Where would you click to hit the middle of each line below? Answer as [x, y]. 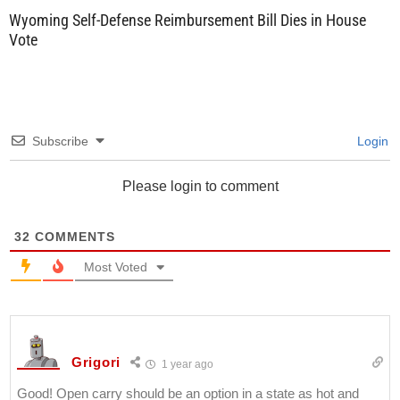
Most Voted [116, 267]
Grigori [96, 362]
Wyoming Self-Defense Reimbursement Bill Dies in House [187, 20]
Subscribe [60, 141]
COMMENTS [73, 236]
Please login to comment [200, 186]
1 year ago [186, 364]
